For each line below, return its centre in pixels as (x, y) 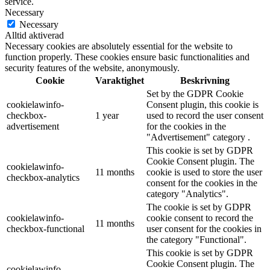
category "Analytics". (187, 193)
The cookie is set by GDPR (199, 207)
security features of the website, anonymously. (92, 67)
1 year (107, 115)
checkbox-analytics (43, 177)
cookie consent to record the (200, 218)
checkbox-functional (46, 228)
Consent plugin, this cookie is (202, 104)
